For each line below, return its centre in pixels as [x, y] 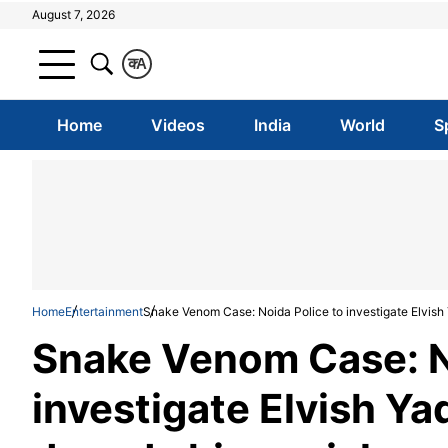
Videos [177, 125]
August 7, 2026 [73, 14]
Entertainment [104, 311]
